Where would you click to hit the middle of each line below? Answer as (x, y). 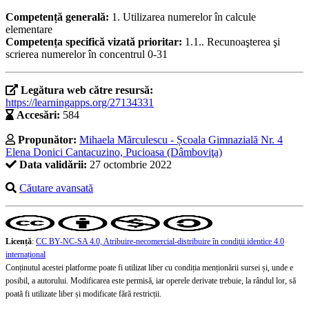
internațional (26, 255)
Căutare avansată (56, 188)
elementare (29, 30)
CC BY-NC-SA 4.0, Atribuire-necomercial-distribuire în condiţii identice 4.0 (160, 242)
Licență (19, 242)
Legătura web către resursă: (87, 90)
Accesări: (38, 115)
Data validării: (53, 165)
